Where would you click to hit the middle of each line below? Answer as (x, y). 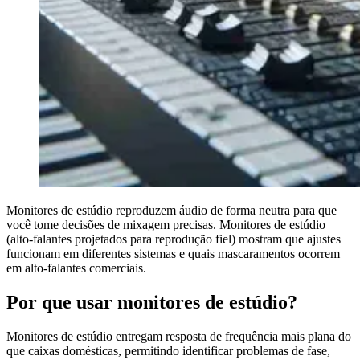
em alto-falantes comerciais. (76, 268)
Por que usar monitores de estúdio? (152, 302)
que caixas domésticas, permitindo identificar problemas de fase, (168, 350)
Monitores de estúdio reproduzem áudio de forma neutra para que (172, 210)
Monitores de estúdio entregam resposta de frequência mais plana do (179, 336)
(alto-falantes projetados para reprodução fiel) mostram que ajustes (174, 239)
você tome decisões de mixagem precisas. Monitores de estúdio (166, 224)
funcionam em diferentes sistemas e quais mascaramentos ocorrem (173, 253)
